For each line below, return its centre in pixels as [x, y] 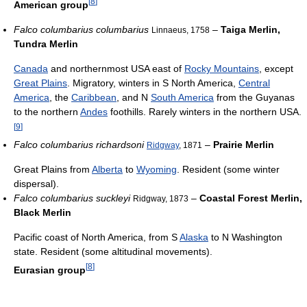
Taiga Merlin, [250, 29]
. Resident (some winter [228, 169]
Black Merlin [42, 212]
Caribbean [94, 97]
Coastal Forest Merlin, [251, 198]
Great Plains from [53, 169]
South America [182, 97]
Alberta [107, 169]
